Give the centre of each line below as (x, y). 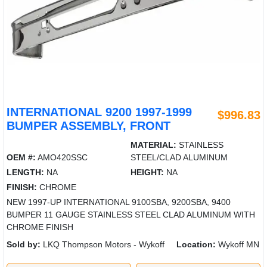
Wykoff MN (237, 244)
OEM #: (21, 157)
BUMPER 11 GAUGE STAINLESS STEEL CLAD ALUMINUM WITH (131, 214)
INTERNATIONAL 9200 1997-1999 (99, 112)
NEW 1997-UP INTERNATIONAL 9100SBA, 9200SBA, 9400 (119, 202)
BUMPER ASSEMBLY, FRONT (89, 125)
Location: (196, 244)
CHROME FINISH (40, 227)
